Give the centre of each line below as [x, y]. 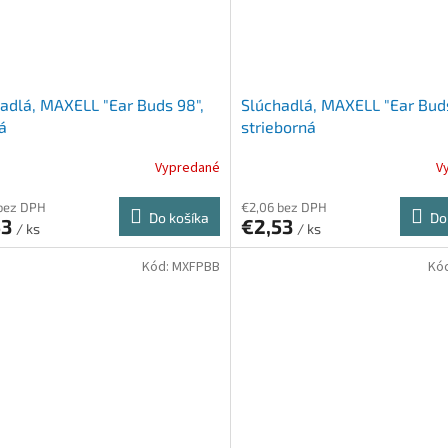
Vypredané [187, 167]
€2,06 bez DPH [283, 207]
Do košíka [178, 218]
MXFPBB [195, 267]
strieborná [278, 127]
